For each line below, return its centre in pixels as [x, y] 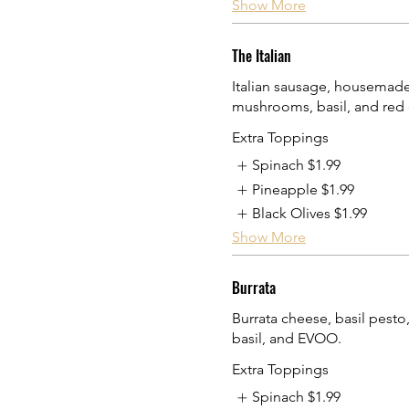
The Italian [262, 56]
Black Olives [292, 213]
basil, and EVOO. [287, 339]
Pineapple [285, 189]
